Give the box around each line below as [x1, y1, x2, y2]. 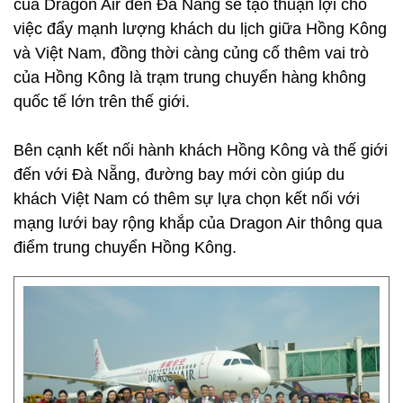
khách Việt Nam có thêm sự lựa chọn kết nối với [13, 190, 360, 208]
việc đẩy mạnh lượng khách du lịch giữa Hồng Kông [13, 20, 387, 38]
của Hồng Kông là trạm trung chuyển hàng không [13, 68, 366, 86]
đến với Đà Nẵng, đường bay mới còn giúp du [13, 166, 345, 184]
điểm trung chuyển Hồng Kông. [13, 238, 237, 256]
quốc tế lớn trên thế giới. [13, 93, 190, 111]
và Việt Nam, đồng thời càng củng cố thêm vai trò [13, 44, 369, 62]
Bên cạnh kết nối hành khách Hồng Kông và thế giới [13, 141, 388, 159]
